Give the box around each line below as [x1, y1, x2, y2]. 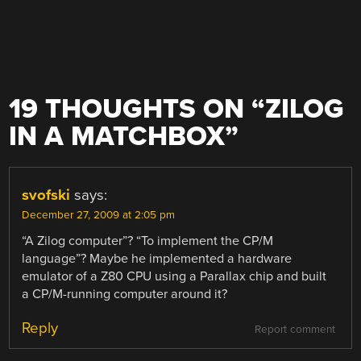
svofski [22, 186, 71, 205]
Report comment [254, 322, 335, 336]
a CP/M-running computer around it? [22, 286, 228, 303]
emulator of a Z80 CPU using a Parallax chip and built [22, 268, 327, 285]
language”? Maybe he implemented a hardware [22, 251, 293, 268]
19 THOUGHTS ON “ [9, 93, 266, 127]
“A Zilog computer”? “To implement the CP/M [22, 233, 274, 250]
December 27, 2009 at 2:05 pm [22, 209, 176, 222]
